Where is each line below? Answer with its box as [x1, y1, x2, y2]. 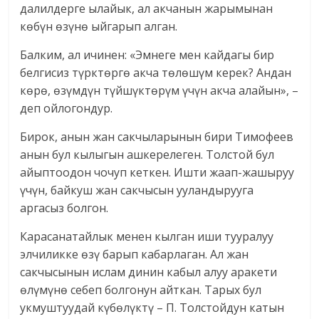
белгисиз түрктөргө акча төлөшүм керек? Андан [20, 65, 292, 81]
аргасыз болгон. [20, 200, 109, 216]
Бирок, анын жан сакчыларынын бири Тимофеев [20, 129, 294, 145]
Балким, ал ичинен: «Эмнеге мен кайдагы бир [20, 47, 275, 63]
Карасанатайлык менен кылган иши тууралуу [20, 229, 274, 245]
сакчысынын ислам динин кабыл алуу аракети [20, 264, 278, 281]
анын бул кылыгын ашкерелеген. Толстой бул [20, 147, 275, 163]
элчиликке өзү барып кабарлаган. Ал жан [20, 246, 249, 263]
